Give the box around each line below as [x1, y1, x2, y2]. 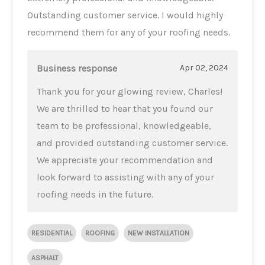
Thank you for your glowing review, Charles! [37, 85, 223, 97]
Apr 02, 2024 [179, 63, 228, 73]
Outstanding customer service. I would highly [27, 9, 224, 21]
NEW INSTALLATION [128, 228, 190, 237]
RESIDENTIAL [31, 228, 73, 237]
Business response [37, 62, 118, 74]
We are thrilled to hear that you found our [37, 102, 214, 114]
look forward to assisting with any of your [37, 171, 215, 183]
